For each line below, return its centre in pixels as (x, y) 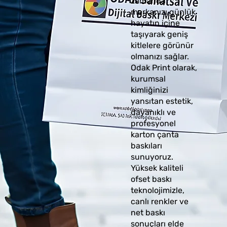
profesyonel (153, 123)
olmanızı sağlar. (160, 56)
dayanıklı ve (153, 112)
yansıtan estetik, (162, 101)
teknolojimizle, (157, 190)
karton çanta (155, 134)
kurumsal (148, 79)
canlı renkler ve (159, 201)
